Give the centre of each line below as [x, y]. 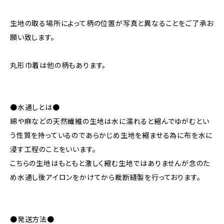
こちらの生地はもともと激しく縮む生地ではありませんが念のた [110, 163]
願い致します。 [32, 37]
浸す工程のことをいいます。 [53, 149]
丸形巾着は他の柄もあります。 [58, 65]
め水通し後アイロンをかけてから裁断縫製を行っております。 [105, 177]
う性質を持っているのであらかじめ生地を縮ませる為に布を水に [111, 135]
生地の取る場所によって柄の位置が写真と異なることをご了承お [112, 23]
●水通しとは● [35, 107]
